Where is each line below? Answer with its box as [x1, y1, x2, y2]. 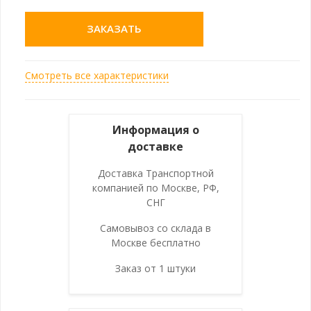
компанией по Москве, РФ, [92, 180, 219, 194]
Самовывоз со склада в [100, 221, 211, 235]
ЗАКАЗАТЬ [87, 21, 142, 35]
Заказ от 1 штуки [115, 261, 196, 275]
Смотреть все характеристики [25, 68, 169, 82]
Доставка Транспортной [97, 166, 214, 180]
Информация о [112, 121, 199, 137]
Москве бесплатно [110, 235, 201, 249]
